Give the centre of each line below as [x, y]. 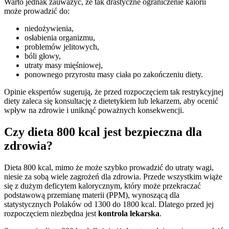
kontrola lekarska [129, 214]
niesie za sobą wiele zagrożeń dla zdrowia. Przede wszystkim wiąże [113, 177]
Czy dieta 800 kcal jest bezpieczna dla [103, 132]
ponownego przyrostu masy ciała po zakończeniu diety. [114, 75]
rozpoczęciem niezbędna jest [51, 214]
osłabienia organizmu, [60, 38]
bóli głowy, [43, 56]
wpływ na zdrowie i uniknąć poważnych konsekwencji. [94, 110]
